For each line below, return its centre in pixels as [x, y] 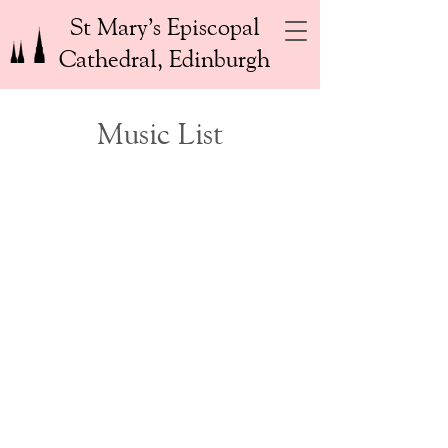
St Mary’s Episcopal [164, 26]
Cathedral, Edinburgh [164, 58]
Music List [159, 132]
